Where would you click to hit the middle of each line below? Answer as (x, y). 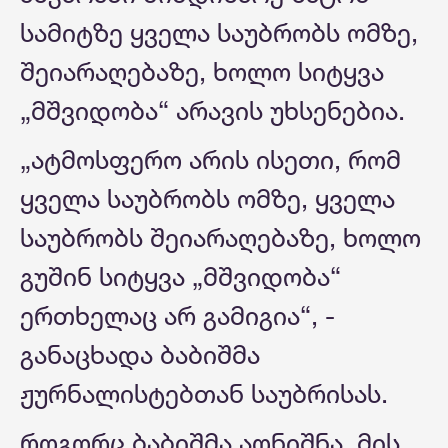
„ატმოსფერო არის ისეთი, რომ (210, 160)
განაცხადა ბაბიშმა (140, 355)
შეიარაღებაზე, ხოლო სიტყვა (202, 72)
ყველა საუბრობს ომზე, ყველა (207, 199)
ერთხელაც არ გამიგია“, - (177, 316)
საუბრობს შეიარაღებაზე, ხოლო (220, 238)
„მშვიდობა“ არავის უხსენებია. (212, 111)
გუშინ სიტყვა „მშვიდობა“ (180, 277)
